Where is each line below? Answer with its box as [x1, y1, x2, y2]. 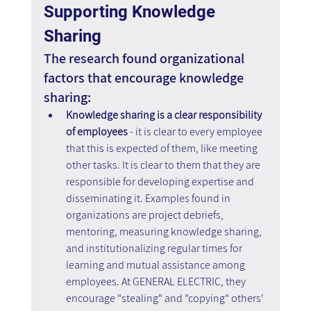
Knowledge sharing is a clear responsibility [65, 107, 264, 122]
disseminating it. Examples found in [65, 190, 233, 205]
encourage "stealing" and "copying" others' [65, 290, 266, 305]
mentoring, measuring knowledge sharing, [65, 224, 264, 239]
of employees [65, 124, 130, 139]
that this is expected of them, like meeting [65, 140, 260, 155]
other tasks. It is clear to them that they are [65, 157, 262, 172]
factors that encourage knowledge [43, 68, 246, 87]
